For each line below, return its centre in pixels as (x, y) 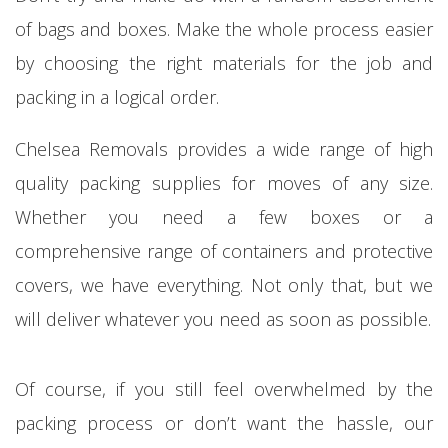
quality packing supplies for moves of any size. (224, 182)
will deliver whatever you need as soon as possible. (223, 318)
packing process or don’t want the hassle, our (224, 422)
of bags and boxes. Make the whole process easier (224, 28)
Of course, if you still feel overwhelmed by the (224, 388)
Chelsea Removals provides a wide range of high (224, 148)
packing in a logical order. (117, 96)
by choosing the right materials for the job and (224, 62)
